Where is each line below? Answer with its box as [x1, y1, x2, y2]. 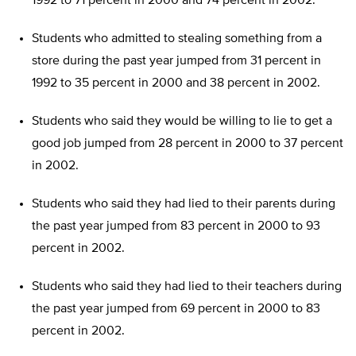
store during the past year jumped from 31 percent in [32, 55, 321, 68]
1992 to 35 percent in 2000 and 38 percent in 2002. [32, 77, 320, 91]
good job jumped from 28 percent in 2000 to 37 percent [32, 137, 343, 151]
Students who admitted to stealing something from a [32, 33, 322, 46]
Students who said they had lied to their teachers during [32, 281, 342, 294]
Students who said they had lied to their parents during [32, 198, 335, 211]
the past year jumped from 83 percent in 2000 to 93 [32, 220, 320, 234]
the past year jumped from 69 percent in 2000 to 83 [32, 303, 320, 316]
